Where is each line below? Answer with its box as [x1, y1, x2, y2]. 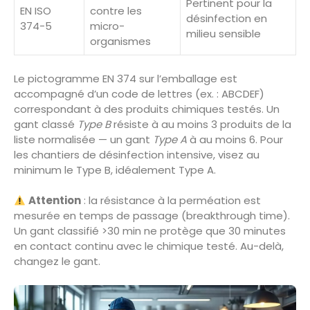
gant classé [14, 116, 77, 131]
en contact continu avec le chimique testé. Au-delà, [14, 239, 284, 254]
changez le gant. [14, 254, 100, 269]
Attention [28, 193, 82, 208]
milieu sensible [186, 26, 261, 42]
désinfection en [186, 11, 267, 26]
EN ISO [20, 3, 51, 19]
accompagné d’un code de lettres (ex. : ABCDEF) [14, 86, 264, 101]
